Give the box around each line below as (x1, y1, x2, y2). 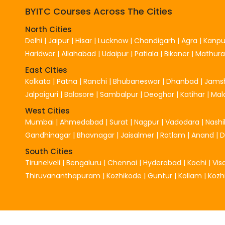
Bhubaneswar (113, 76, 160, 86)
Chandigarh (134, 35, 177, 46)
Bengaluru (66, 157, 101, 168)
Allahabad (61, 48, 96, 59)
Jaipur (48, 35, 69, 46)
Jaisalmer (121, 130, 154, 140)
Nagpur (134, 117, 159, 127)
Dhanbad (166, 76, 198, 86)
